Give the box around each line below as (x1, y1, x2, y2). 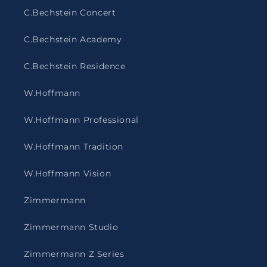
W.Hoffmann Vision (24, 168, 111, 179)
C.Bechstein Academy (24, 34, 122, 45)
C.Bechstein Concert (24, 7, 116, 18)
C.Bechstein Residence (24, 61, 126, 72)
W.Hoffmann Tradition (24, 141, 123, 152)
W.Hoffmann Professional (24, 114, 139, 125)
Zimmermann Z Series (24, 249, 125, 259)
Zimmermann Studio (24, 222, 119, 232)
